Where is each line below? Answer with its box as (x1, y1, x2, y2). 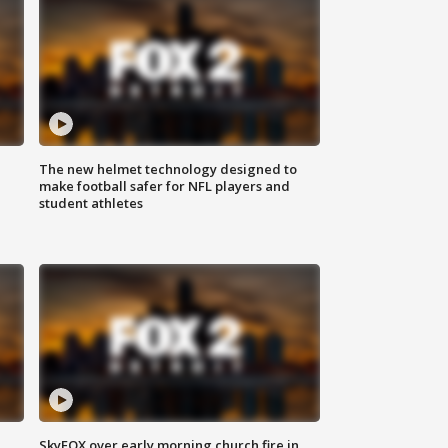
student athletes (39, 194, 144, 213)
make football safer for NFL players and (39, 177, 291, 196)
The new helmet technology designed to (39, 160, 298, 179)
